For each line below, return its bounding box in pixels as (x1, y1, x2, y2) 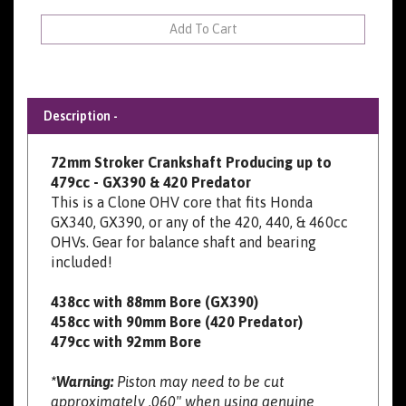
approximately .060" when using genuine (51, 371, 314, 388)
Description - (43, 86, 118, 101)
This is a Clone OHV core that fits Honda (51, 171, 313, 188)
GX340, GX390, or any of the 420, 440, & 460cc (51, 191, 348, 208)
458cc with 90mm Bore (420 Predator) (51, 291, 303, 308)
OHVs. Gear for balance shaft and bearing (51, 211, 316, 228)
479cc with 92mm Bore (51, 311, 201, 328)
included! (51, 231, 112, 248)
